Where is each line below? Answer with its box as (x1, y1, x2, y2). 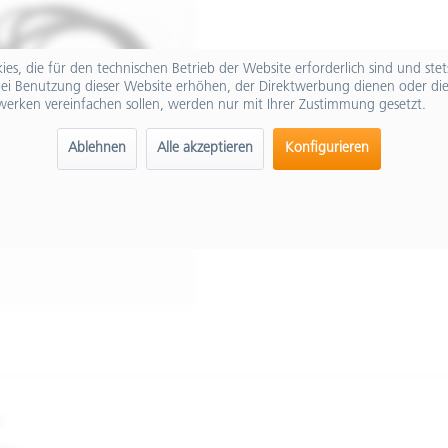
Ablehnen (67, 141, 126, 157)
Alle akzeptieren (156, 141, 253, 157)
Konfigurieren (284, 141, 369, 157)
